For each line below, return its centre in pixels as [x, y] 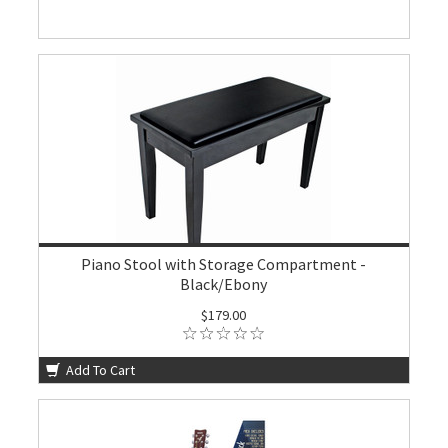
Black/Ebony [224, 284]
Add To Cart [99, 370]
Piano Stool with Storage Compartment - [224, 264]
